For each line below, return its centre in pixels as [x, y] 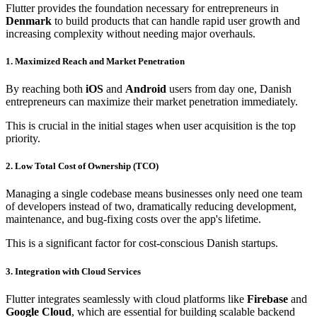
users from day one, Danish [229, 89]
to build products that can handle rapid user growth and [176, 21]
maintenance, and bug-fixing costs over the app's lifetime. [133, 219]
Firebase [267, 299]
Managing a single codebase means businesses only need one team [154, 194]
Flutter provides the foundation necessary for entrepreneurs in [142, 8]
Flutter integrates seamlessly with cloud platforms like [126, 299]
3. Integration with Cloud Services [73, 271]
